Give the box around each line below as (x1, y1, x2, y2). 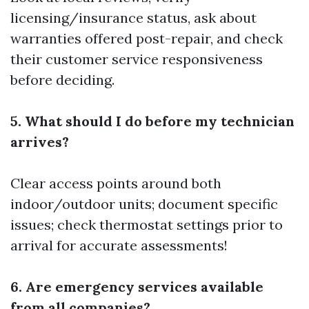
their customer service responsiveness (10, 50, 263, 68)
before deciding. (10, 70, 114, 88)
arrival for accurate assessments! (10, 236, 228, 254)
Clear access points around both (10, 174, 221, 192)
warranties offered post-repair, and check (10, 29, 283, 47)
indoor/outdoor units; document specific (10, 195, 278, 212)
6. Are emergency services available (10, 277, 263, 295)
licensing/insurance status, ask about (10, 8, 257, 26)
